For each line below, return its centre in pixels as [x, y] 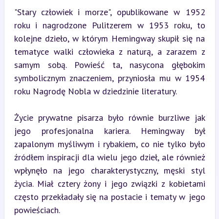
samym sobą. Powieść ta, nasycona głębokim [109, 65]
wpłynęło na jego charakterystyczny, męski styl [109, 170]
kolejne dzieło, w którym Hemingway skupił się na [109, 38]
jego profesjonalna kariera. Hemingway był [109, 131]
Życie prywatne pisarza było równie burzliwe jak [109, 118]
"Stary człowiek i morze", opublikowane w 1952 [109, 12]
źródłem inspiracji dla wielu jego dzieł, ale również [109, 157]
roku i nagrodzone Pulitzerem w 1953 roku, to [109, 25]
